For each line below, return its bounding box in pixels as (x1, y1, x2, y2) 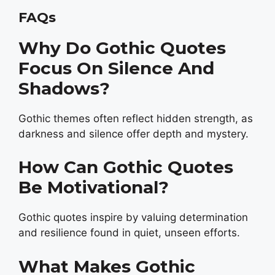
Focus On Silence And (18, 57, 214, 79)
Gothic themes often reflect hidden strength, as (18, 112, 253, 125)
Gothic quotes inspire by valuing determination (18, 211, 248, 224)
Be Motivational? (18, 177, 169, 198)
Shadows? (18, 77, 110, 99)
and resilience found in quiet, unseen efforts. (18, 227, 240, 239)
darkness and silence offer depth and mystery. (18, 127, 249, 140)
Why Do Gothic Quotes (18, 37, 226, 58)
